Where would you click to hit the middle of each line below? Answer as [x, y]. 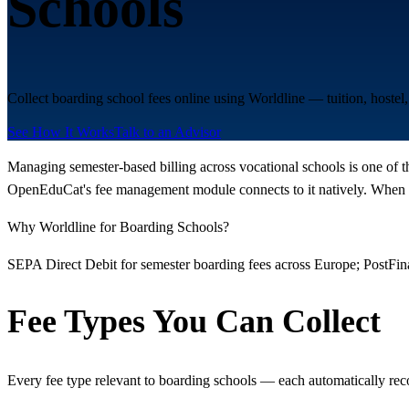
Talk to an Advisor [168, 131]
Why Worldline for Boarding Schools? [118, 226]
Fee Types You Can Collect [194, 322]
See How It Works [61, 131]
